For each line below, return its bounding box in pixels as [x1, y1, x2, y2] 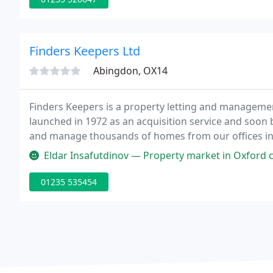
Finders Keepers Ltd [29, 43, 140, 59]
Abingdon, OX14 [93, 64, 168, 77]
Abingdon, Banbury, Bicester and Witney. [29, 144, 216, 157]
